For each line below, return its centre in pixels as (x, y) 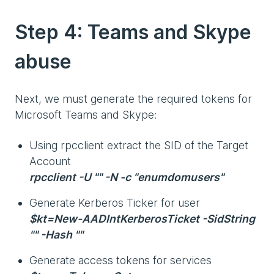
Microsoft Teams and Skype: (86, 114)
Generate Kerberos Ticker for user (116, 202)
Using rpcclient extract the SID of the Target (139, 145)
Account (52, 161)
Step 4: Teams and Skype (133, 32)
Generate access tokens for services (122, 260)
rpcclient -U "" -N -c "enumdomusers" (127, 177)
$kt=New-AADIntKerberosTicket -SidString (142, 218)
